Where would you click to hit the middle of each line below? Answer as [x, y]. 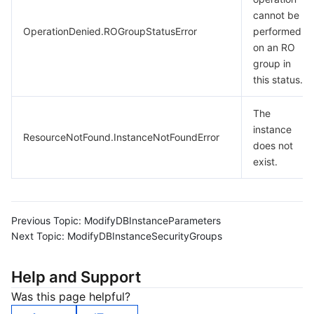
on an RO [274, 47]
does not [273, 145]
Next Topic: [38, 236]
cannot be [276, 15]
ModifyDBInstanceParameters [152, 220]
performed [277, 31]
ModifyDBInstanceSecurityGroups [145, 236]
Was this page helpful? [71, 296]
